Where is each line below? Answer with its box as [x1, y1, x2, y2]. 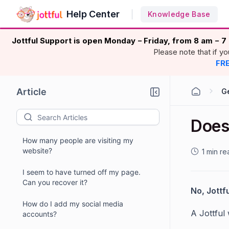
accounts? [22, 210, 57, 218]
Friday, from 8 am [144, 36, 215, 45]
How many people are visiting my [22, 136, 133, 145]
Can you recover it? [22, 178, 87, 187]
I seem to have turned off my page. [22, 168, 141, 176]
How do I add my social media [22, 199, 123, 208]
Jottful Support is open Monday [12, 36, 138, 45]
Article [16, 86, 47, 97]
